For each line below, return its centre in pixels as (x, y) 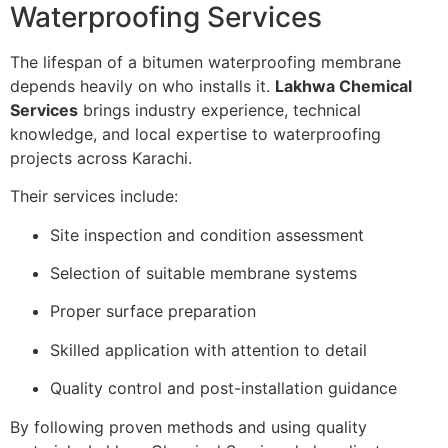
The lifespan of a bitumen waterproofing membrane (205, 61)
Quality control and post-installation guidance (223, 388)
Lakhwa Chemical (343, 85)
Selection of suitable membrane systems (203, 273)
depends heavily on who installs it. (142, 85)
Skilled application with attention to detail (208, 349)
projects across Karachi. (101, 157)
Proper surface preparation (153, 311)
